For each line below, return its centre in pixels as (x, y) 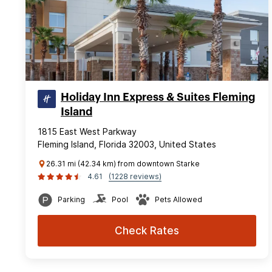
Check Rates (147, 230)
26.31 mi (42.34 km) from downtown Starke (123, 163)
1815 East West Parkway (87, 131)
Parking (71, 199)
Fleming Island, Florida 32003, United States (127, 144)
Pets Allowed (178, 199)
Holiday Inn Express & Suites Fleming (158, 97)
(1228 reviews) (135, 176)
